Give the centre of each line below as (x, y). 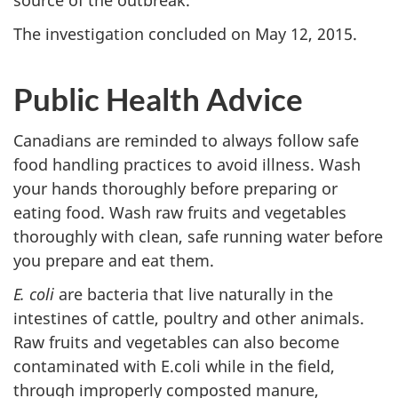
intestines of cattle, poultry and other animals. (189, 318)
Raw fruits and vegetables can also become (176, 342)
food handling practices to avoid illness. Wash (187, 164)
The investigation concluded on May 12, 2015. (185, 34)
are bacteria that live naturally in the (194, 294)
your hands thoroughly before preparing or (175, 188)
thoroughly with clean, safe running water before (198, 236)
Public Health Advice (158, 99)
